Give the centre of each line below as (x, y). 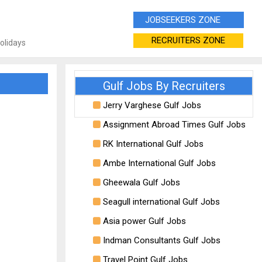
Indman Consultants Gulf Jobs (161, 240)
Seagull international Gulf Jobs (160, 202)
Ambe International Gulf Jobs (158, 163)
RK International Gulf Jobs (152, 144)
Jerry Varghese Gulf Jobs (151, 105)
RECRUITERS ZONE (188, 40)
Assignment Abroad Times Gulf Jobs (173, 125)
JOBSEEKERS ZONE (189, 20)
